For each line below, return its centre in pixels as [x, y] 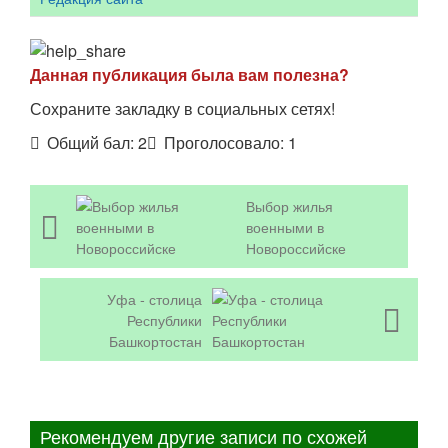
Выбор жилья [290, 205]
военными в [285, 226]
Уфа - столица [154, 298]
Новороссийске [296, 247]
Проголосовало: [226, 142]
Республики [164, 319]
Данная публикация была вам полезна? [189, 74]
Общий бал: [92, 142]
